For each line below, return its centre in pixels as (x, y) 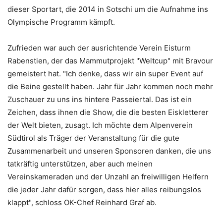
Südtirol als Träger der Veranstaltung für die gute (93, 138)
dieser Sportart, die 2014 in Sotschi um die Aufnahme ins (108, 9)
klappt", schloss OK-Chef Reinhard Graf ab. (82, 202)
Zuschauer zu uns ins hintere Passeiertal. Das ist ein (100, 99)
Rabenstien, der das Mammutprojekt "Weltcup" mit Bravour (110, 61)
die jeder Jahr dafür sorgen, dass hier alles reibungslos (104, 190)
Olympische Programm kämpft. (61, 22)
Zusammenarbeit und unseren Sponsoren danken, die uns (109, 151)
